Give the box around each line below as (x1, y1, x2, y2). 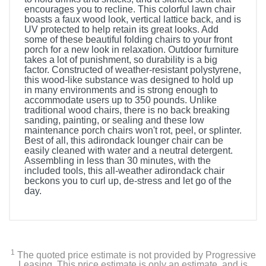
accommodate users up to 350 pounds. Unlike (24, 95, 217, 105)
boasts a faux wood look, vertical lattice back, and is (24, 14, 241, 24)
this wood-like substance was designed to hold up (24, 75, 233, 85)
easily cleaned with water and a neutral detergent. (24, 145, 233, 156)
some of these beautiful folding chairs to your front (24, 34, 232, 45)
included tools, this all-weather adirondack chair (24, 166, 224, 176)
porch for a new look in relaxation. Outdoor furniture (24, 45, 239, 55)
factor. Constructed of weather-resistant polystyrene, (24, 65, 241, 75)
